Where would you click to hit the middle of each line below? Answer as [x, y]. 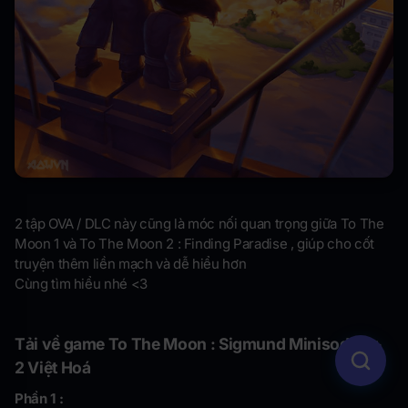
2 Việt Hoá [53, 368]
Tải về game [61, 344]
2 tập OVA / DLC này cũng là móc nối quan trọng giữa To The [199, 224]
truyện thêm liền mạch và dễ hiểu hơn [131, 264]
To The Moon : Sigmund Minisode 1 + [245, 344]
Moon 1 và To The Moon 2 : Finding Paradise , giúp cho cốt [194, 244]
